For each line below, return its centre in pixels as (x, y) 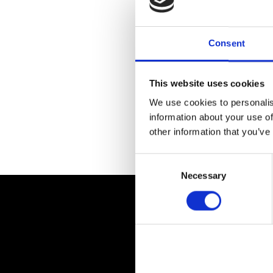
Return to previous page (185, 142)
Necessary (204, 175)
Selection (153, 175)
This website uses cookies (207, 83)
